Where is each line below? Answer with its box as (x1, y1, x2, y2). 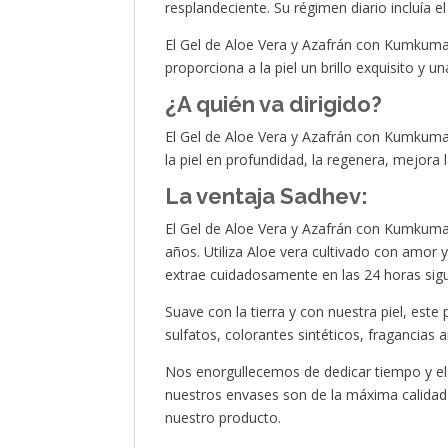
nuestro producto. (165, 408, 282, 428)
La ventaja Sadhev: (165, 183, 369, 210)
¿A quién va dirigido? (165, 91, 383, 118)
